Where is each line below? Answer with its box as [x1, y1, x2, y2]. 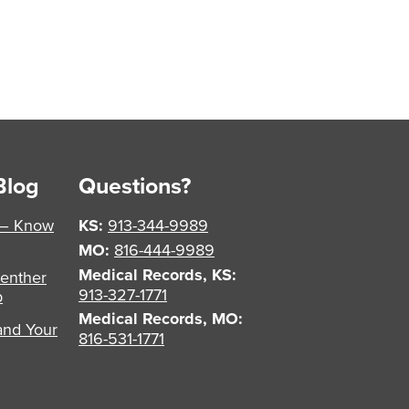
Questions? [79, 168, 191, 202]
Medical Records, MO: [79, 306, 243, 330]
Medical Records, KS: [79, 262, 236, 287]
